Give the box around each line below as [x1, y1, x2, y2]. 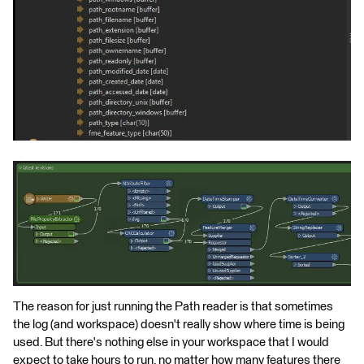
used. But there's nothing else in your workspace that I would [13, 336, 329, 349]
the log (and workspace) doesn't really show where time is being [13, 318, 344, 331]
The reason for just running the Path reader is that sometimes [13, 300, 333, 313]
